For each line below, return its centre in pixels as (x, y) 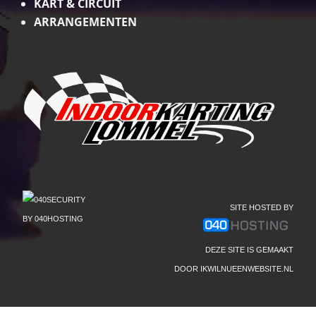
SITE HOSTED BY (261, 208)
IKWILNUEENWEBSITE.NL (247, 269)
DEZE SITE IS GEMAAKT (249, 250)
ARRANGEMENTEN (86, 22)
